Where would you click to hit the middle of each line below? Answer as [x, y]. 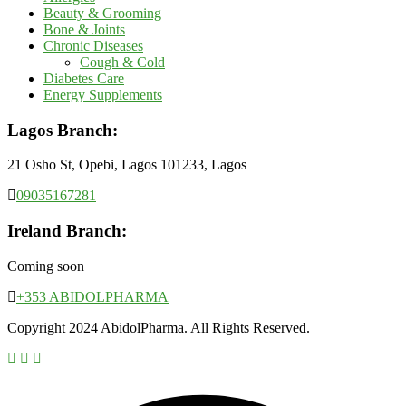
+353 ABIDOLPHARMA [92, 296]
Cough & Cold [122, 62]
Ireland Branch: [67, 231]
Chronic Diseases [93, 46]
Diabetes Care [84, 78]
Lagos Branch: [63, 130]
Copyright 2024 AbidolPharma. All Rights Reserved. [159, 327]
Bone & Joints [84, 29]
